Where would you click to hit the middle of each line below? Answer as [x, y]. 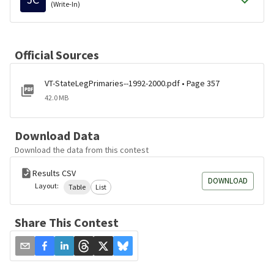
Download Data [57, 135]
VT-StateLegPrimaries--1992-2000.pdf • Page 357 [132, 83]
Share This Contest [67, 222]
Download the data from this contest [82, 150]
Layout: [47, 186]
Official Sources [57, 55]
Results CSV [54, 173]
